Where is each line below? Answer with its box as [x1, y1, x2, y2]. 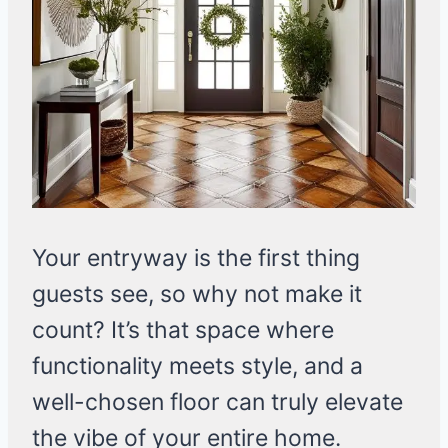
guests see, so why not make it [32, 280, 362, 309]
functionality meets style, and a [32, 352, 363, 381]
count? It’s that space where [32, 316, 334, 345]
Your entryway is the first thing [32, 244, 360, 273]
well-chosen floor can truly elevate [32, 388, 403, 417]
